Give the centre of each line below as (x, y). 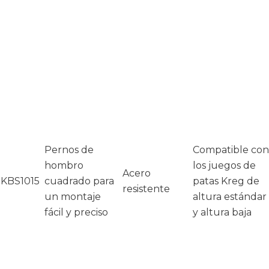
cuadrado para (79, 181)
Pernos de (69, 150)
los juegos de (224, 165)
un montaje (73, 197)
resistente (146, 189)
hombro (64, 165)
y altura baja (222, 212)
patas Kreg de (226, 181)
